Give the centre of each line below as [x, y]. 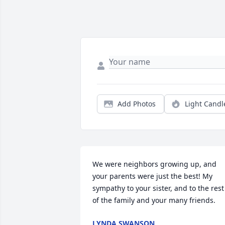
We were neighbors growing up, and [154, 164]
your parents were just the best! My [152, 176]
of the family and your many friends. [154, 200]
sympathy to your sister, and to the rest [158, 188]
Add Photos [137, 104]
